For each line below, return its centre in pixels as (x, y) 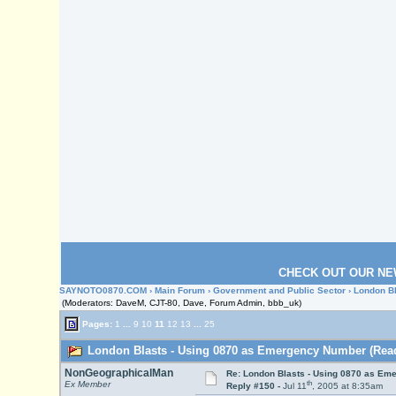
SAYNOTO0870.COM (103, 290)
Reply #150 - (254, 386)
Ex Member (87, 384)
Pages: (97, 324)
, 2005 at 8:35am (347, 386)
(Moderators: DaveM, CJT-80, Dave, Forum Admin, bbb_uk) (182, 303)
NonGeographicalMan (118, 373)
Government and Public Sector (280, 290)
